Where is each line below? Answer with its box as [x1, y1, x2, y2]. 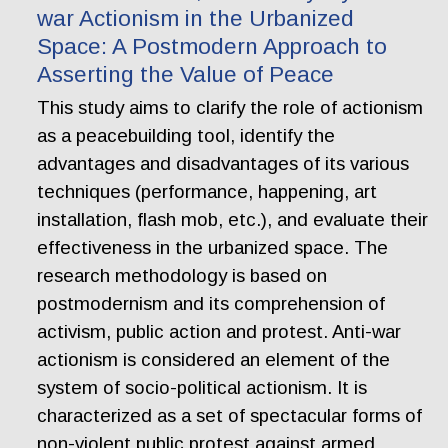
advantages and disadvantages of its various [37, 153, 410, 175]
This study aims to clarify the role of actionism [37, 97, 424, 119]
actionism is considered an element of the [37, 349, 391, 371]
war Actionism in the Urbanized [37, 5, 355, 31]
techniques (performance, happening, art [37, 181, 378, 203]
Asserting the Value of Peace [37, 61, 335, 87]
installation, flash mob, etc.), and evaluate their [37, 209, 429, 231]
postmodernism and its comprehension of [37, 293, 386, 315]
